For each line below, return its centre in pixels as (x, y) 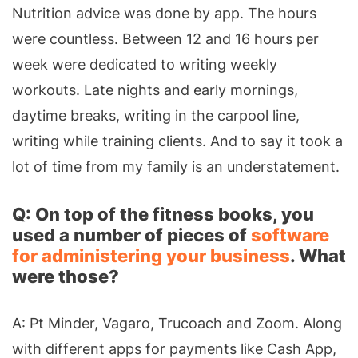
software (290, 235)
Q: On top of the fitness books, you (163, 214)
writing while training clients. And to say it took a (177, 141)
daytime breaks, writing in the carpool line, (156, 115)
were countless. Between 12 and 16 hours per (165, 38)
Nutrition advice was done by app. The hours (164, 13)
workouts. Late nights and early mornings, (155, 89)
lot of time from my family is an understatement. (176, 166)
